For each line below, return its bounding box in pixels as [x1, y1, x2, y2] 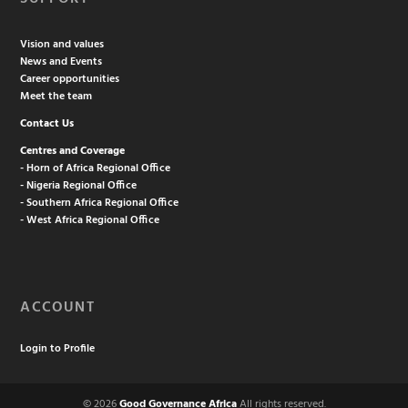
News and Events [20, 53, 103, 72]
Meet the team [20, 87, 93, 107]
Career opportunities [20, 70, 120, 89]
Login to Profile [20, 340, 96, 359]
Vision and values [20, 36, 105, 55]
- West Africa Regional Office [20, 211, 160, 230]
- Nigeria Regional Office [20, 177, 138, 196]
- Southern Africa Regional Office [20, 194, 179, 213]
